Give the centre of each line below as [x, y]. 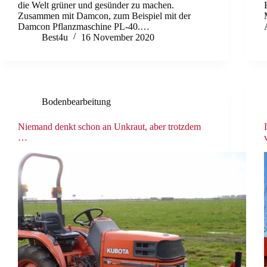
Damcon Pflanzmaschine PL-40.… [84, 26]
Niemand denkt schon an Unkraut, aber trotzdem [109, 126]
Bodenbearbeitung [76, 101]
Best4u [55, 37]
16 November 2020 [118, 37]
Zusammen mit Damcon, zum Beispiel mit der [104, 15]
